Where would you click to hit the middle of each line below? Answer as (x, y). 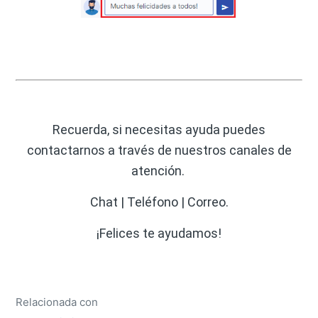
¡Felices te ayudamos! (159, 233)
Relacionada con (57, 302)
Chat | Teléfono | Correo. (159, 202)
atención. (159, 170)
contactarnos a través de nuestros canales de (159, 150)
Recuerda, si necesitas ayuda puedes (159, 129)
